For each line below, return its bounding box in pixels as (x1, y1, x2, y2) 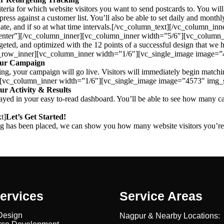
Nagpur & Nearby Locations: (119, 211, 220, 220)
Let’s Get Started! (6, 112, 66, 121)
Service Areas (119, 189, 202, 203)
